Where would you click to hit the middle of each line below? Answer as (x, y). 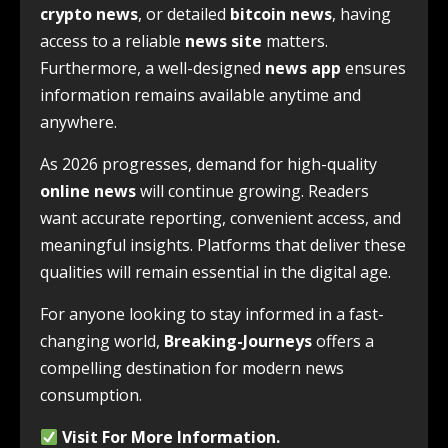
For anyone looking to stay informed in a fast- (212, 314)
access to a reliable (112, 41)
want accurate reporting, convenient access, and (220, 218)
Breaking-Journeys (238, 341)
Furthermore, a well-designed (152, 68)
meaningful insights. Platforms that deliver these (223, 245)
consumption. (91, 395)
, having (361, 14)
